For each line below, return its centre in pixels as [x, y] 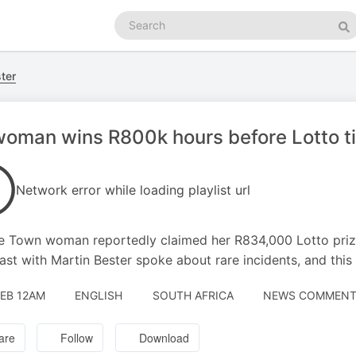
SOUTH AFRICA [193, 295]
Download [164, 338]
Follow [77, 338]
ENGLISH [99, 295]
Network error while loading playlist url [133, 190]
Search [132, 18]
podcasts [138, 34]
